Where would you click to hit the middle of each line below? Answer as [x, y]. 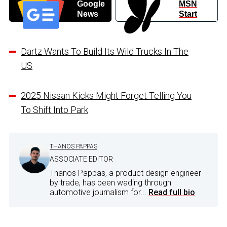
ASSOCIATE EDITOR [81, 159]
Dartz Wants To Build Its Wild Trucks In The [105, 51]
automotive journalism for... [99, 192]
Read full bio [172, 192]
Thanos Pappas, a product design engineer [125, 173]
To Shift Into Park [54, 109]
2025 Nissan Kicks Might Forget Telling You [106, 95]
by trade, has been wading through [110, 182]
